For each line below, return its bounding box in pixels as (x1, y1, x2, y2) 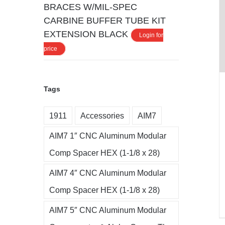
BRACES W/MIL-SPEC (44, 2, 137, 12)
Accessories (80, 110, 124, 120)
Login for (139, 31, 163, 39)
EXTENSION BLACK (44, 29, 128, 39)
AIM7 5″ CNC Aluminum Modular (49, 205, 166, 214)
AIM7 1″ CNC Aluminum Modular (49, 131, 166, 140)
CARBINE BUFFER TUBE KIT (44, 15, 166, 26)
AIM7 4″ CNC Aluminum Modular (49, 168, 166, 177)
